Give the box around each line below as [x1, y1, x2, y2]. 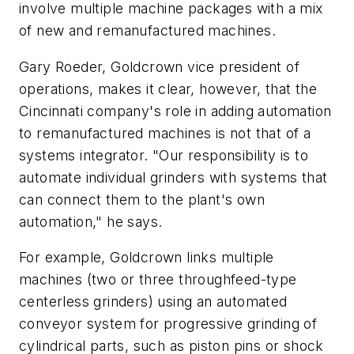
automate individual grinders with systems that [19, 168, 328, 186]
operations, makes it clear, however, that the [19, 80, 317, 97]
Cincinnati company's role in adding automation [19, 102, 332, 119]
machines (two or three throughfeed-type [19, 271, 297, 288]
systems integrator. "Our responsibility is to [19, 146, 308, 164]
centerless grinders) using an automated [19, 293, 288, 311]
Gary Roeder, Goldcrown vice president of [19, 58, 299, 75]
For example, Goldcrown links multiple [19, 249, 274, 266]
